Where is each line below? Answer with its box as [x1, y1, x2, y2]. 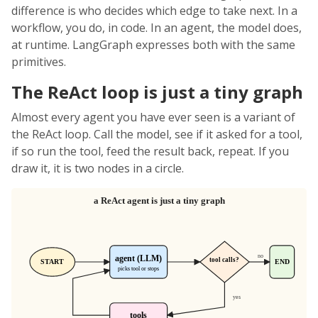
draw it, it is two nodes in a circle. [11, 160, 184, 177]
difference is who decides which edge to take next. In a [11, 3, 297, 19]
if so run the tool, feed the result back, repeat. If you [11, 143, 289, 160]
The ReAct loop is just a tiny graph [11, 80, 303, 104]
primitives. [11, 54, 66, 70]
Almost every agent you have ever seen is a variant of [11, 109, 295, 126]
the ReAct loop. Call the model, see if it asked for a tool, [11, 126, 302, 143]
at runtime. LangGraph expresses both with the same [11, 37, 295, 53]
